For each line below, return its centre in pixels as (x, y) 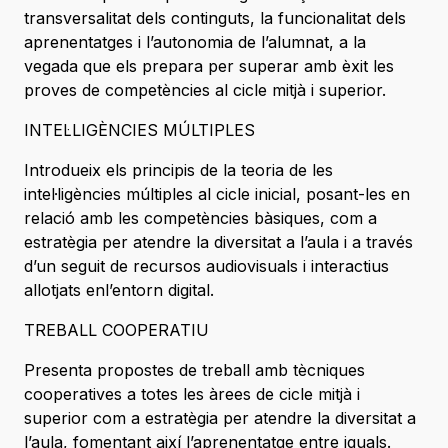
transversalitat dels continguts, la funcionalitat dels (215, 18)
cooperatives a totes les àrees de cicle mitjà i (192, 394)
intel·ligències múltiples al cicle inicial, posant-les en (217, 194)
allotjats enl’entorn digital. (119, 290)
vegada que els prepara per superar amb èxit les (209, 66)
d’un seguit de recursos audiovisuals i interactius (206, 266)
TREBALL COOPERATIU (116, 330)
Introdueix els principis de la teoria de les (178, 170)
